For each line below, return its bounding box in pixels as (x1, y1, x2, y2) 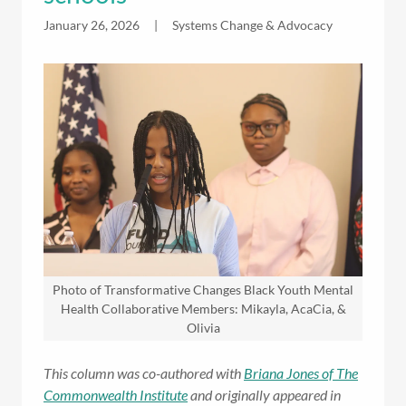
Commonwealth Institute (43, 386, 188, 404)
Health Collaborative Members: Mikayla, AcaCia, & (60, 301, 346, 317)
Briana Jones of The (244, 364, 358, 382)
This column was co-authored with (43, 364, 241, 382)
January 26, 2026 (43, 17, 140, 34)
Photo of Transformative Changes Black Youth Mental (53, 282, 353, 298)
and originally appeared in (188, 386, 341, 404)
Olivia (186, 320, 220, 336)
